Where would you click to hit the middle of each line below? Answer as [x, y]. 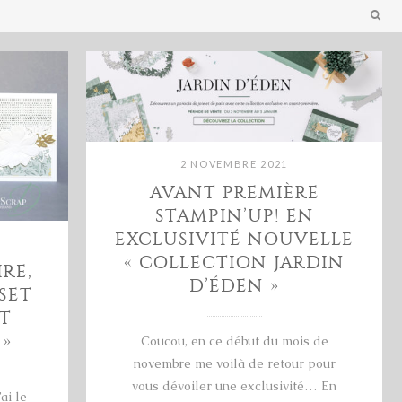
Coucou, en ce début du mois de [234, 341]
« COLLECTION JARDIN [234, 262]
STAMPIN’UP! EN [234, 215]
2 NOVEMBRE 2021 [234, 163]
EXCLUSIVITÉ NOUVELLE [234, 239]
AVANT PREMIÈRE [234, 192]
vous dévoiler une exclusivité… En [234, 385]
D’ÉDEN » [234, 285]
